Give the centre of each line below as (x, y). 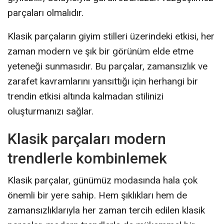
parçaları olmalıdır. (45, 12)
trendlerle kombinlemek (87, 158)
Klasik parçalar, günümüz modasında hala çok (102, 180)
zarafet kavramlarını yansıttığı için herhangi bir (103, 81)
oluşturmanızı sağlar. (50, 111)
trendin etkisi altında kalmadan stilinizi (85, 96)
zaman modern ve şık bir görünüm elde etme (100, 51)
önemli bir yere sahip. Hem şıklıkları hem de (97, 195)
